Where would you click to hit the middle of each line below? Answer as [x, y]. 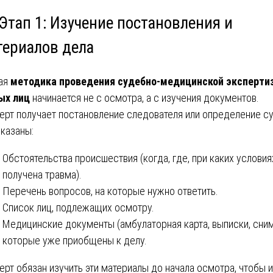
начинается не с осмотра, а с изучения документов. [144, 98]
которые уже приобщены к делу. [75, 240]
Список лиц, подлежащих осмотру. [78, 207]
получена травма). [42, 175]
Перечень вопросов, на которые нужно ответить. [110, 191]
